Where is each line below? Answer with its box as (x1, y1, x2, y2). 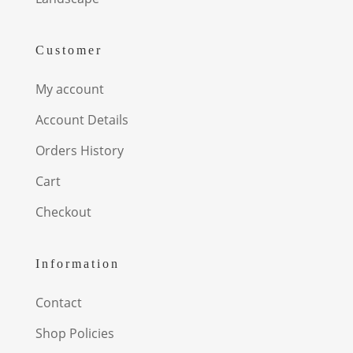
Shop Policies (35, 324, 114, 342)
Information (35, 256, 120, 270)
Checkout (35, 203, 91, 221)
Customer (35, 43, 102, 57)
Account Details (35, 110, 128, 128)
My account (35, 80, 104, 98)
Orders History (35, 141, 124, 159)
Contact (35, 293, 82, 311)
